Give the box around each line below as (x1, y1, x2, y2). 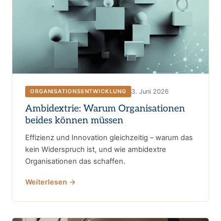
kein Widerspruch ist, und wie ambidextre (25, 145, 166, 154)
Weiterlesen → (25, 178, 76, 186)
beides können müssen (25, 115, 123, 127)
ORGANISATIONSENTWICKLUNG (30, 88, 126, 95)
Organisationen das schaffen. (25, 157, 125, 166)
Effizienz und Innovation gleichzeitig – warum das (25, 133, 193, 143)
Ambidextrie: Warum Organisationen (25, 103, 185, 115)
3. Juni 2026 (131, 87, 169, 95)
